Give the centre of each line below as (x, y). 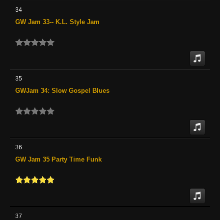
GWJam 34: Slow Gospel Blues (62, 90)
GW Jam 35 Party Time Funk (58, 159)
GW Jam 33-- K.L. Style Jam (57, 22)
